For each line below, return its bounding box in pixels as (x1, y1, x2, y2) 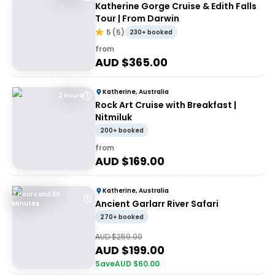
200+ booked (100, 126, 144, 135)
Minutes (12, 199, 39, 208)
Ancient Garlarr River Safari (95, 198, 219, 210)
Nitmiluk (95, 111, 132, 123)
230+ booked (130, 28, 172, 37)
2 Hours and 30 (12, 190, 60, 199)
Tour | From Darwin (95, 12, 179, 25)
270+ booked (100, 212, 144, 222)
